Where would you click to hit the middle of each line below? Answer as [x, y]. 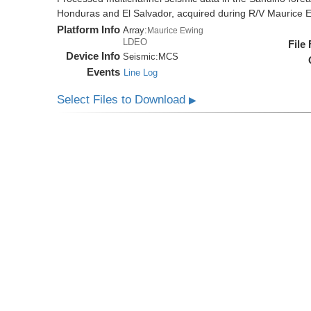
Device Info [93, 56]
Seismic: [141, 57]
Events [104, 72]
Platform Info [89, 30]
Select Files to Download [123, 100]
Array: [135, 31]
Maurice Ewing [176, 31]
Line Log [141, 73]
